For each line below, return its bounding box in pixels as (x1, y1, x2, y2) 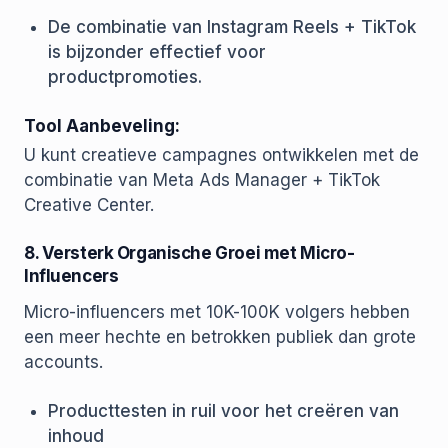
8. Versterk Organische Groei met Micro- (24, 243, 355, 264)
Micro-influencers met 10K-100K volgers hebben (24, 302, 410, 323)
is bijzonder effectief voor (48, 42, 266, 63)
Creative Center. (24, 195, 154, 216)
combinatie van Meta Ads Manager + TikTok (24, 170, 380, 191)
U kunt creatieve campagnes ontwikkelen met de (24, 145, 419, 166)
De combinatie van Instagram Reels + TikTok (48, 17, 416, 38)
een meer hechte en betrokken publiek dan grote (24, 327, 416, 348)
